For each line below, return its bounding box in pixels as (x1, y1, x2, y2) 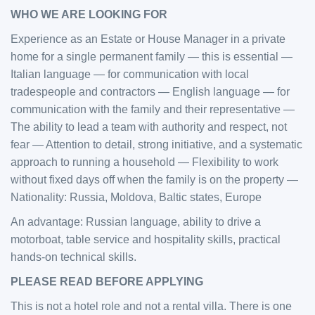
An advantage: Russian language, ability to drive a (11, 216, 261, 228)
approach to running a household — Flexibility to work (11, 156, 278, 168)
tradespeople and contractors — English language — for (11, 86, 290, 98)
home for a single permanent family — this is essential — (11, 51, 292, 63)
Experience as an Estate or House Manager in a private (11, 33, 285, 45)
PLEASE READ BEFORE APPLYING (11, 276, 203, 288)
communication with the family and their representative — (11, 103, 295, 115)
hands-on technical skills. (11, 251, 136, 263)
